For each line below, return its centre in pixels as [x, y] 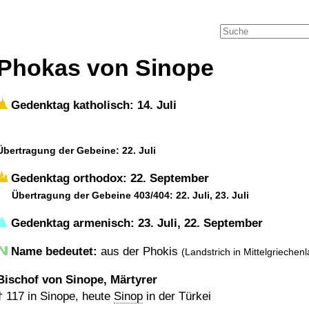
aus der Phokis [139, 251]
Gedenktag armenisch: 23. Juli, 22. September [135, 223]
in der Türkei [177, 296]
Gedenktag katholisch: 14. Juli [92, 105]
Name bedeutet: [54, 251]
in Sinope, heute [69, 296]
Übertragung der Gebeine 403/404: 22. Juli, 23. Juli [130, 195]
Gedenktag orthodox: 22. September [108, 178]
